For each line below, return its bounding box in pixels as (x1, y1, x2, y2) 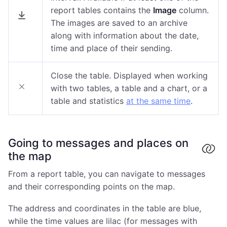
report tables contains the (51, 5, 153, 16)
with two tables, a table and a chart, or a (51, 83, 207, 94)
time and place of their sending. (51, 43, 172, 54)
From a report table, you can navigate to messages (8, 169, 205, 179)
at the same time (126, 96, 191, 106)
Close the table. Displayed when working (51, 70, 208, 81)
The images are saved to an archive (51, 18, 187, 28)
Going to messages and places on (8, 136, 188, 150)
